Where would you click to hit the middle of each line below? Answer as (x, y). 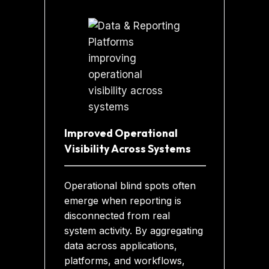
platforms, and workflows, (125, 261)
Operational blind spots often (130, 186)
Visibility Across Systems (128, 148)
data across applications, (121, 246)
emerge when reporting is (123, 201)
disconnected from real (117, 216)
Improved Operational (121, 133)
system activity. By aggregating (134, 231)
